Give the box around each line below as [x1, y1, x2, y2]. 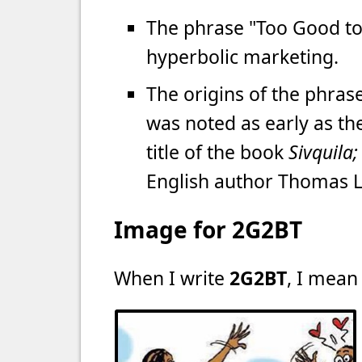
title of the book [146, 139, 288, 165]
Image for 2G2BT [114, 214, 302, 245]
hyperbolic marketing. [146, 44, 339, 69]
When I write [114, 265, 229, 291]
